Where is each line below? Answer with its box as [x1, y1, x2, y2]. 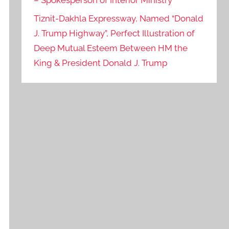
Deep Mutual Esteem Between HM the [34, 43, 188, 54]
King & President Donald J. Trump [34, 58, 168, 68]
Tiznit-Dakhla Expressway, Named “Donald [34, 13, 204, 24]
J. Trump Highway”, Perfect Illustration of [34, 28, 195, 39]
